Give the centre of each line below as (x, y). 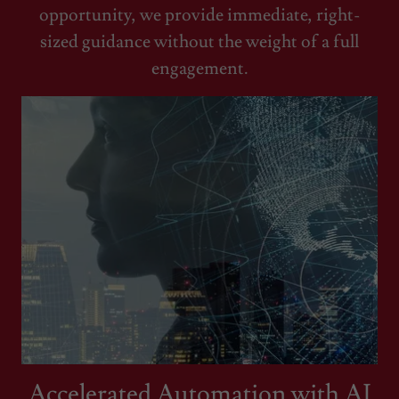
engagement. (199, 69)
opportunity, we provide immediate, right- (199, 15)
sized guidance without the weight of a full (199, 42)
